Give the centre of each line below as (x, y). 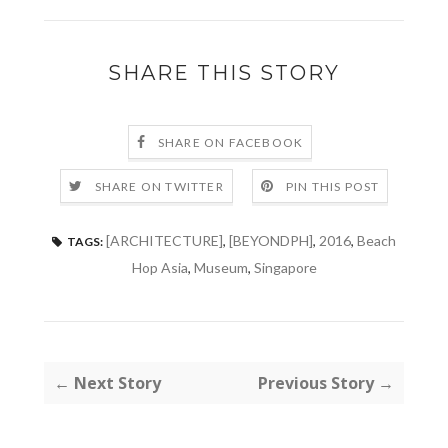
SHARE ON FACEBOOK (230, 143)
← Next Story (107, 382)
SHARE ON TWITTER (159, 187)
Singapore (285, 267)
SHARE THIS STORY (224, 72)
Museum (220, 267)
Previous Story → (326, 382)
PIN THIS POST (332, 187)
